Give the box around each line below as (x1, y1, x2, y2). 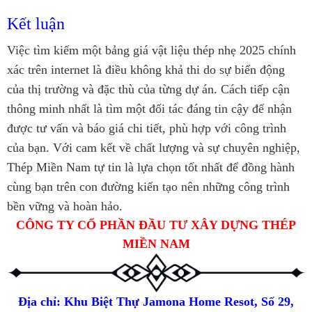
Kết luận (7, 14, 65, 33)
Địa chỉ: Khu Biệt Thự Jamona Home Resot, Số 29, (18, 294, 294, 309)
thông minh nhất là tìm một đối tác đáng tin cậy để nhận (7, 101, 292, 116)
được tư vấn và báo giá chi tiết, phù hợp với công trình (7, 120, 286, 135)
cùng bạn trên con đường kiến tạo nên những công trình (7, 179, 290, 194)
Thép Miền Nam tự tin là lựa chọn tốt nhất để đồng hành (7, 159, 295, 174)
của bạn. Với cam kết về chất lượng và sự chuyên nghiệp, (7, 140, 300, 155)
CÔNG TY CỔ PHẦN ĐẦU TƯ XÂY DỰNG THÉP (16, 217, 296, 232)
